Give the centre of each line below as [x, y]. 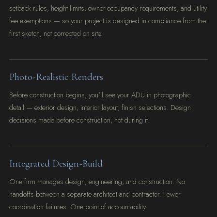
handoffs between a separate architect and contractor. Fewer [95, 194]
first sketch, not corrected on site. [56, 34]
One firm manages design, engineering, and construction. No [97, 182]
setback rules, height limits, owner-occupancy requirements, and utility [108, 8]
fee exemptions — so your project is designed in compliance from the [108, 21]
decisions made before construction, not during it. [80, 120]
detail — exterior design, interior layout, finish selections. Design [100, 108]
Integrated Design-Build [56, 164]
